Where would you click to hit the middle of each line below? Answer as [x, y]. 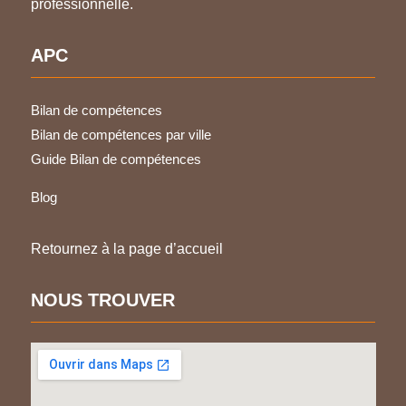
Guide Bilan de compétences [116, 159]
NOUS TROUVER [102, 300]
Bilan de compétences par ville [121, 134]
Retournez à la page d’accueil [126, 248]
